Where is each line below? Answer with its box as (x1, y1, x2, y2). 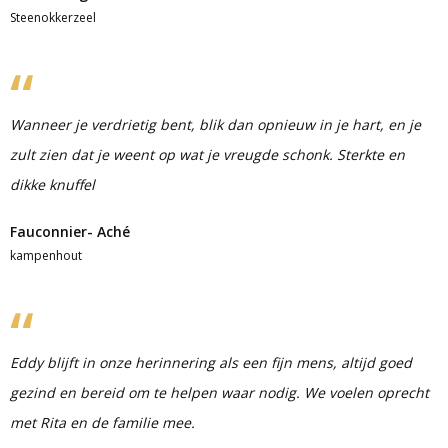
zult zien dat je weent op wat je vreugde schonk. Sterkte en (10, 145, 405, 164)
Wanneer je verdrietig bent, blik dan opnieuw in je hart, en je (10, 115, 421, 134)
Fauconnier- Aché (10, 222, 130, 241)
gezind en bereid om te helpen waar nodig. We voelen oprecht (10, 383, 429, 402)
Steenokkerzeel (10, 9, 96, 26)
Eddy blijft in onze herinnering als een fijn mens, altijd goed (10, 353, 412, 372)
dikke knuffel (10, 175, 95, 194)
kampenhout (10, 247, 82, 264)
